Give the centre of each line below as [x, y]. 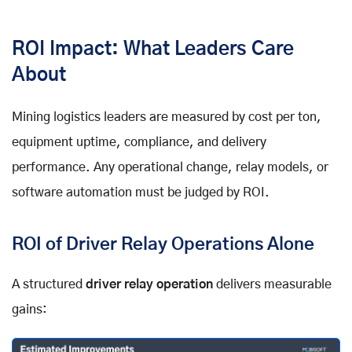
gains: [29, 310]
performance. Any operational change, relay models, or [170, 168]
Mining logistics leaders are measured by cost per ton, [167, 117]
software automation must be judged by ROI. [141, 193]
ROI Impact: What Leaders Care [153, 50]
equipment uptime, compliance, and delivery [139, 143]
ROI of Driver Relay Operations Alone [163, 245]
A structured [49, 285]
